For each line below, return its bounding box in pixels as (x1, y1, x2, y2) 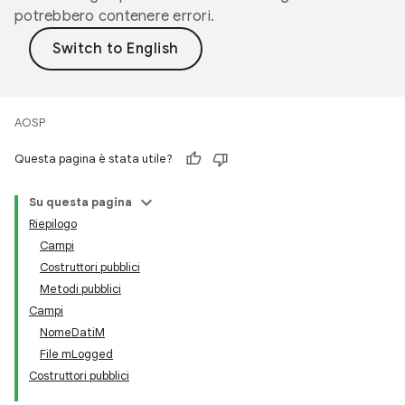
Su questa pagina (29, 194, 132, 210)
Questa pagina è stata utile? (14, 151, 173, 166)
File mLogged (40, 346, 113, 362)
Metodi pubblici (40, 281, 121, 297)
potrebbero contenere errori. (14, 7, 214, 25)
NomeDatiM (40, 325, 105, 340)
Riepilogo (29, 216, 77, 231)
